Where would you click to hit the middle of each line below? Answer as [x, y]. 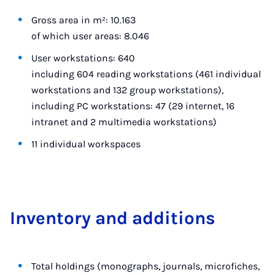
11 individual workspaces [86, 144]
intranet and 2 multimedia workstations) [124, 122]
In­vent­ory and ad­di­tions [113, 218]
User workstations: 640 [83, 58]
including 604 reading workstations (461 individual [146, 74]
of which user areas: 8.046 [91, 36]
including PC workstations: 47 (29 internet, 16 [133, 106]
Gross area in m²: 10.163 [84, 20]
